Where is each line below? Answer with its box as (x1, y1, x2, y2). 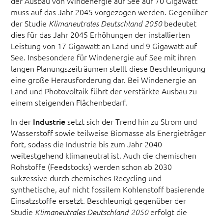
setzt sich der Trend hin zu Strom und (65, 115, 197, 127)
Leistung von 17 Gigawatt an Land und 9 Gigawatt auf (11, 40, 197, 51)
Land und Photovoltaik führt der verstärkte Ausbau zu (11, 85, 197, 96)
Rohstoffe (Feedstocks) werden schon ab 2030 (11, 161, 172, 172)
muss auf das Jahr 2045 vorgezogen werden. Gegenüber (11, 6, 208, 17)
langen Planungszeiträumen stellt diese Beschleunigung (11, 62, 206, 74)
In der (11, 115, 33, 127)
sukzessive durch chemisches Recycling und (11, 172, 162, 183)
